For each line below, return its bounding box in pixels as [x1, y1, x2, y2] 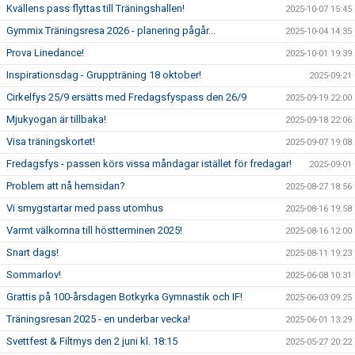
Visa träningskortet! [6, 136, 95, 148]
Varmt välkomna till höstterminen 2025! [6, 224, 182, 237]
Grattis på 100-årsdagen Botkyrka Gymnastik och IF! [6, 291, 242, 303]
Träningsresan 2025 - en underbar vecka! [6, 313, 190, 326]
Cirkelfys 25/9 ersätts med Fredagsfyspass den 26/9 [6, 91, 246, 104]
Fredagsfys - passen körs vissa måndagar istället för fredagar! [6, 158, 292, 170]
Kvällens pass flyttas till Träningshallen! [6, 2, 185, 15]
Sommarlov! [6, 269, 61, 281]
